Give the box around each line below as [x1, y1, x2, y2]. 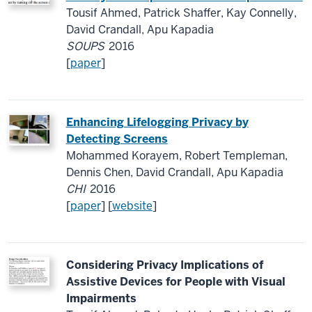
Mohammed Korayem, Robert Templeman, [65, 148, 288, 163]
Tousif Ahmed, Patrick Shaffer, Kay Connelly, [65, 6, 297, 20]
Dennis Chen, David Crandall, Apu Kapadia [65, 165, 283, 180]
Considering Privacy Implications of [65, 258, 263, 272]
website [111, 198, 153, 213]
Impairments [65, 291, 136, 306]
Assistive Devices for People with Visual [65, 274, 286, 289]
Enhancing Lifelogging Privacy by [65, 115, 249, 130]
